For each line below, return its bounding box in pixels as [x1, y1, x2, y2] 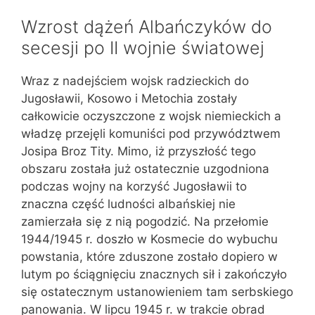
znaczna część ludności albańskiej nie [21, 197, 236, 211]
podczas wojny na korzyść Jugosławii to [21, 179, 247, 193]
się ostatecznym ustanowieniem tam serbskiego [21, 285, 293, 299]
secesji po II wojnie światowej [21, 37, 264, 58]
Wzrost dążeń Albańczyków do [21, 16, 272, 37]
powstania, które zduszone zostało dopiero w [21, 250, 278, 264]
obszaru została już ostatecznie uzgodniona [21, 162, 269, 176]
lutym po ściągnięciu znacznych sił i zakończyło [21, 267, 287, 281]
